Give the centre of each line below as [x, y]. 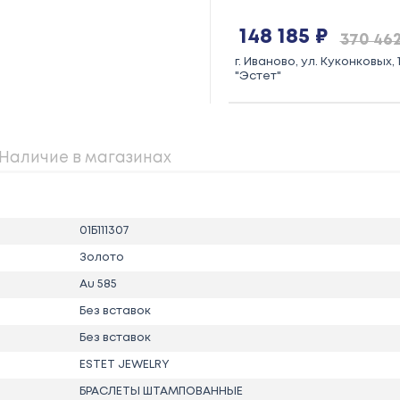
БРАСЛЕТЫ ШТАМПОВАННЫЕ [162, 391]
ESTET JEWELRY [125, 364]
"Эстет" [258, 76]
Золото [102, 257]
